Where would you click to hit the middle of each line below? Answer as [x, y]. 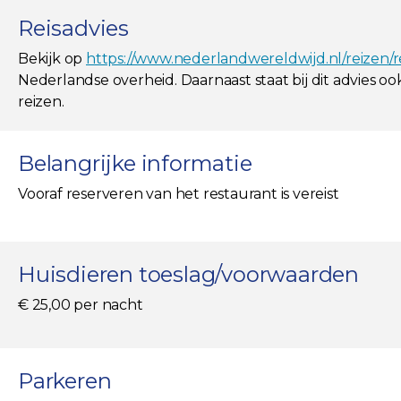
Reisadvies [73, 29]
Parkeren [65, 381]
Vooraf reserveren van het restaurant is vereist [179, 194]
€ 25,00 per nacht [81, 305]
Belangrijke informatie [135, 164]
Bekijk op [52, 59]
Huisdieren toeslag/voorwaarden [188, 275]
